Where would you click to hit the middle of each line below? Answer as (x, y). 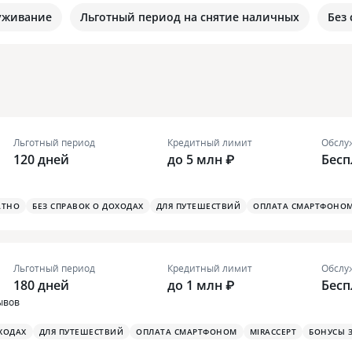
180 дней (41, 286)
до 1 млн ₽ (201, 286)
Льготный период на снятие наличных (190, 17)
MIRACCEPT (273, 332)
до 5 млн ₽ (201, 160)
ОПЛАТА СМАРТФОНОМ (187, 332)
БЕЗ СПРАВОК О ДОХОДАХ (88, 206)
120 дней (41, 160)
